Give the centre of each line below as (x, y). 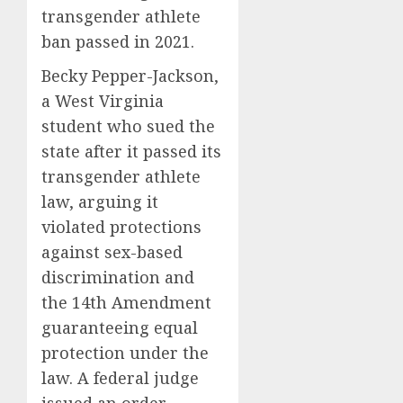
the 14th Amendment (126, 302)
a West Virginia (103, 100)
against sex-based (112, 251)
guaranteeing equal (120, 327)
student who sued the (128, 125)
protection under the (125, 352)
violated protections (121, 226)
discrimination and (118, 277)
